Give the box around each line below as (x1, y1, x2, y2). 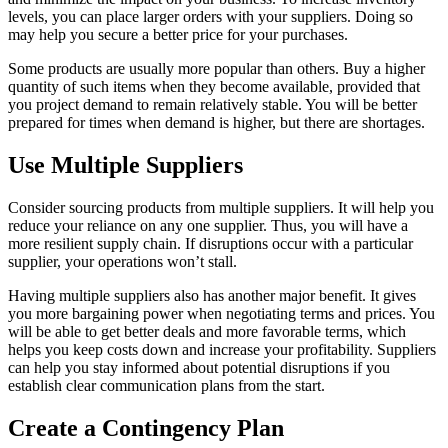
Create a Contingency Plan (8, 414, 284, 441)
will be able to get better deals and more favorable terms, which (8, 322, 406, 340)
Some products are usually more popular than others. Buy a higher (8, 60, 425, 78)
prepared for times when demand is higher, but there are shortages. (8, 114, 429, 132)
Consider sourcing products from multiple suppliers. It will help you (8, 198, 434, 216)
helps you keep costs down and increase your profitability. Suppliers (8, 340, 436, 358)
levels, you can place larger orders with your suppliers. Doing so (8, 8, 413, 26)
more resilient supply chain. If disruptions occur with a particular (8, 234, 413, 252)
